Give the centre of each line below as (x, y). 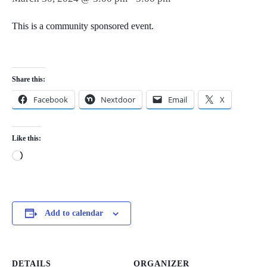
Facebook (51, 100)
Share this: (29, 80)
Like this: (27, 139)
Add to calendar (74, 213)
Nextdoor (118, 100)
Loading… (45, 157)
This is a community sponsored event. (83, 26)
